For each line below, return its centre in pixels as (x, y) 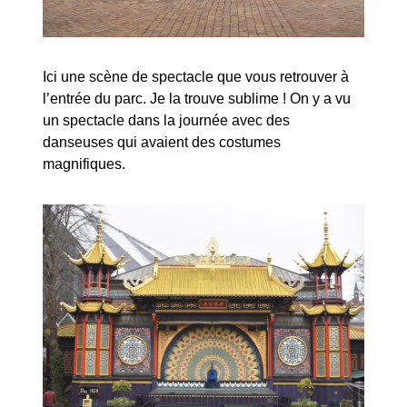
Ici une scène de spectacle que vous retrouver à (196, 76)
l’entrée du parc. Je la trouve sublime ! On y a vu (197, 98)
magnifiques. (84, 164)
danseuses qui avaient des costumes (162, 142)
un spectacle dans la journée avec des (167, 120)
